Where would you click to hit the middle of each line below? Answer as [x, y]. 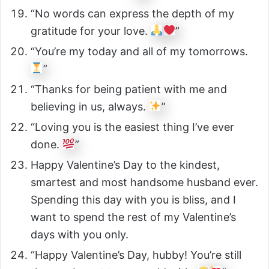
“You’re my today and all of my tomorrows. [139, 51]
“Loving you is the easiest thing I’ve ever [132, 127]
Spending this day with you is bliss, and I [133, 199]
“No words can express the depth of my [132, 13]
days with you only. [80, 234]
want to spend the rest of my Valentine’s [133, 217]
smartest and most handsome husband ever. [144, 182]
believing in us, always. [90, 106]
